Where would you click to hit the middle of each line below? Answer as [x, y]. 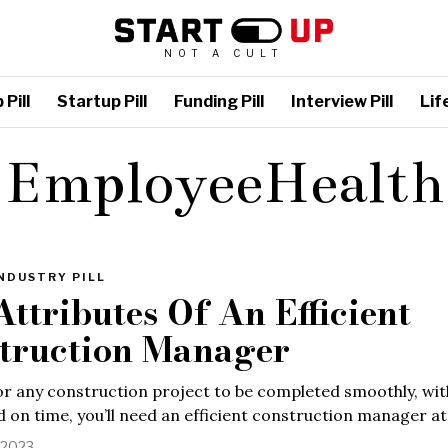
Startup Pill [102, 101]
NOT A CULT [224, 52]
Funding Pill [219, 101]
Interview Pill [342, 101]
